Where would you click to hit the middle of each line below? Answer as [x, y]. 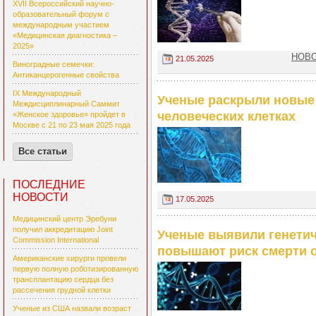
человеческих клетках [226, 117]
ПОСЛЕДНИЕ [49, 185]
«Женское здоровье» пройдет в [69, 115]
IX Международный [47, 93]
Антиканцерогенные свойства [66, 75]
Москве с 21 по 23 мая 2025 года [72, 125]
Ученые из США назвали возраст [72, 309]
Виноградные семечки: [54, 65]
